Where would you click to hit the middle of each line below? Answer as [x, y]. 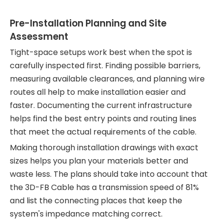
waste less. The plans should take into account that [109, 174]
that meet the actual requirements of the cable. [103, 132]
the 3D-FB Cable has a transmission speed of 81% [104, 187]
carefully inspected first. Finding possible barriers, [105, 66]
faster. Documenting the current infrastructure [101, 105]
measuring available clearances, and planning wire [107, 79]
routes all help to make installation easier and [98, 92]
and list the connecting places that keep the [96, 201]
